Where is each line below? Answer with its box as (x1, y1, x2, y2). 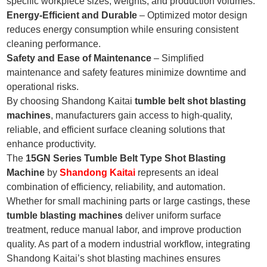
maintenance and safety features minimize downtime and (7, 67, 247, 78)
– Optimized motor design (137, 10, 248, 21)
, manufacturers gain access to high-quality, (51, 110, 233, 121)
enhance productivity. (7, 139, 97, 150)
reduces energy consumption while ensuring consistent (7, 24, 239, 35)
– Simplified (151, 53, 204, 64)
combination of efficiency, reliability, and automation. (7, 182, 226, 193)
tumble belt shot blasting (135, 96, 247, 107)
